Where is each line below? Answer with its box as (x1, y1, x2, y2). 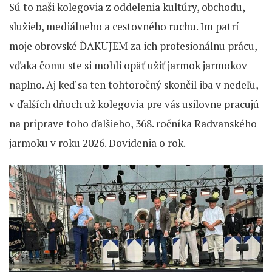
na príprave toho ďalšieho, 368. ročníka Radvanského (9, 116, 257, 131)
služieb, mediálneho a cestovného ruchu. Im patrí (9, 19, 239, 33)
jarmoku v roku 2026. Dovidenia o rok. (9, 135, 186, 150)
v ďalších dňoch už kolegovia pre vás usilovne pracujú (9, 97, 259, 111)
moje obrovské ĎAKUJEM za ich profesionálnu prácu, (9, 38, 257, 53)
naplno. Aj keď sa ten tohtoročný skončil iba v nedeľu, (9, 77, 258, 92)
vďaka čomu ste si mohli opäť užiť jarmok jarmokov (9, 58, 247, 72)
